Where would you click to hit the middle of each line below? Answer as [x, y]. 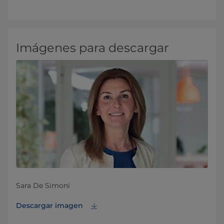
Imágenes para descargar [92, 48]
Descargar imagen [50, 206]
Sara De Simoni [43, 186]
